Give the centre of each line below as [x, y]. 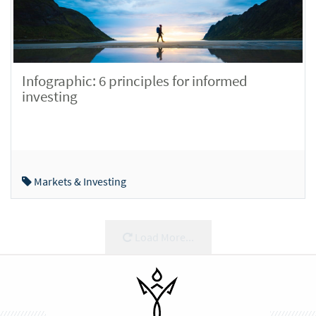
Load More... [163, 237]
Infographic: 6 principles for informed [135, 80]
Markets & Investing [79, 181]
